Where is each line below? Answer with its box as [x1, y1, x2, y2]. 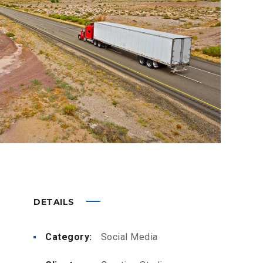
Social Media [100, 231, 158, 242]
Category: [45, 231, 92, 242]
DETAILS [33, 197, 77, 207]
